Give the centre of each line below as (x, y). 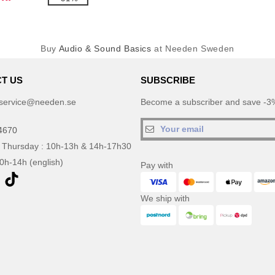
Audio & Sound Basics (105, 48)
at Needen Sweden (193, 48)
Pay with (157, 165)
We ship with (165, 198)
